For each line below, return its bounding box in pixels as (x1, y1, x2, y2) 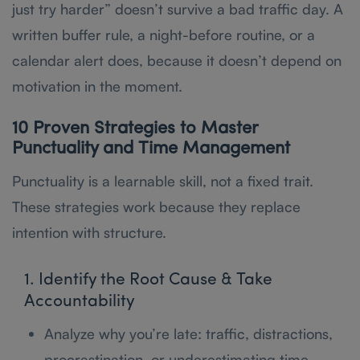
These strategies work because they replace (12, 197, 301, 215)
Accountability (24, 292, 135, 310)
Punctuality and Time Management (12, 139, 290, 158)
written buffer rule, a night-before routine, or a (12, 25, 315, 43)
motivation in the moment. (12, 76, 182, 95)
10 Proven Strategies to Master (12, 119, 258, 138)
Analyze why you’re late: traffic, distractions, (44, 324, 333, 342)
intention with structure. (12, 223, 166, 241)
